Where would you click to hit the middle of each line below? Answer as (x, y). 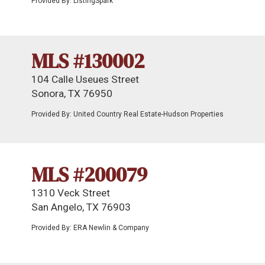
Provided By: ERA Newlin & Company (90, 228)
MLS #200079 (89, 174)
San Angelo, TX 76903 (81, 207)
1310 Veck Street (71, 193)
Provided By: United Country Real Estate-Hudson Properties (127, 114)
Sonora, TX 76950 (72, 93)
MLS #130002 (88, 61)
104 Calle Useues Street (85, 79)
